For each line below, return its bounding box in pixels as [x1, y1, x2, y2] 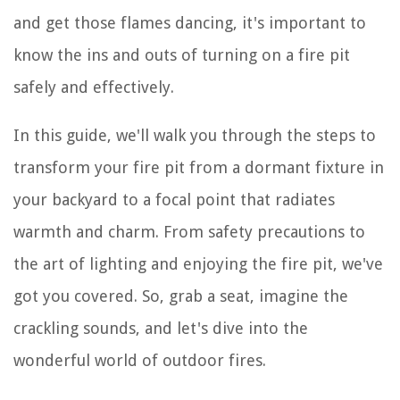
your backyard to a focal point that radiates [13, 190, 335, 209]
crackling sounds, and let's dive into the [13, 319, 308, 337]
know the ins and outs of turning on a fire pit [13, 46, 350, 64]
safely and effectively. [13, 78, 174, 96]
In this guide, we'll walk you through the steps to [13, 126, 376, 145]
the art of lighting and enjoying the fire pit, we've [13, 254, 383, 273]
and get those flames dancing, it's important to [13, 13, 366, 32]
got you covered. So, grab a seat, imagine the [13, 287, 348, 305]
